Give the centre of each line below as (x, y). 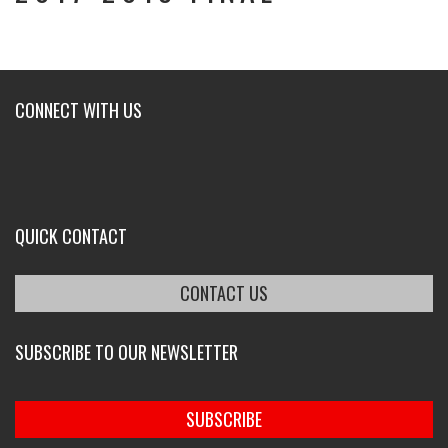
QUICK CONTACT (71, 236)
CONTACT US (224, 293)
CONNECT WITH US (78, 110)
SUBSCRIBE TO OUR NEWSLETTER (126, 352)
